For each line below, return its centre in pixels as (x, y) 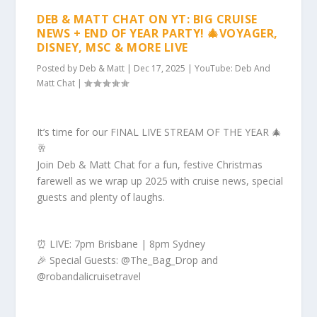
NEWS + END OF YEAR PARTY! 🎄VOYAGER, (157, 33)
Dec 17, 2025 (160, 68)
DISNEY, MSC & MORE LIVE (113, 47)
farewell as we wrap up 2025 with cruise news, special (160, 181)
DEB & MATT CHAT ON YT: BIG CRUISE (147, 19)
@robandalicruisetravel (89, 276)
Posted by (58, 68)
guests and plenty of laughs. (101, 197)
